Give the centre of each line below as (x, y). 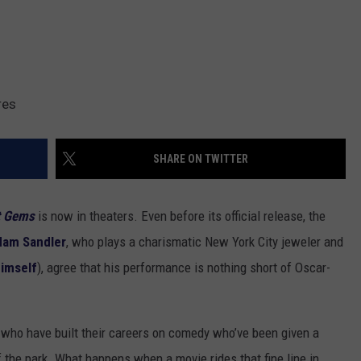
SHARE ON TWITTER (201, 158)
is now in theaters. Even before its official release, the (180, 216)
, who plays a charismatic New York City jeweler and (205, 241)
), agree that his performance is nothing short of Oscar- (184, 267)
